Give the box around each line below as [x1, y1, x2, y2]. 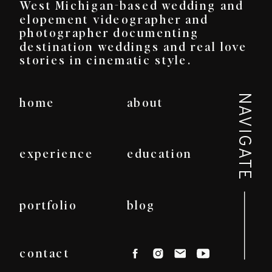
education [126, 145, 192, 161]
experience [19, 145, 94, 161]
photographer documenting [19, 24, 200, 41]
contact [19, 244, 70, 261]
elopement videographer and [19, 10, 209, 27]
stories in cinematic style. [19, 52, 195, 68]
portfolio [19, 197, 77, 213]
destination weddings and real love [19, 38, 247, 55]
